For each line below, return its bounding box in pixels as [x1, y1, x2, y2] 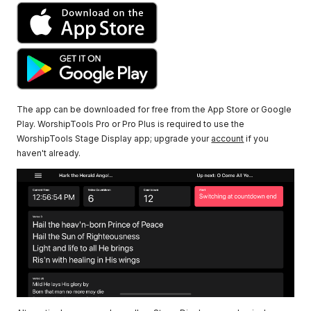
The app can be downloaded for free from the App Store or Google [17, 104, 292, 115]
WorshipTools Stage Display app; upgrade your [17, 133, 212, 144]
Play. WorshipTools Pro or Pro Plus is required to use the [17, 119, 245, 130]
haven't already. [17, 148, 81, 159]
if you [244, 133, 269, 144]
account [211, 133, 244, 144]
